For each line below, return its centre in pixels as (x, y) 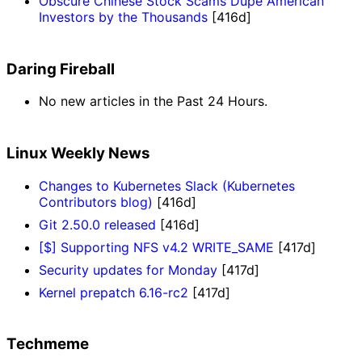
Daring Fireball (61, 69)
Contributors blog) (96, 202)
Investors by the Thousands (123, 17)
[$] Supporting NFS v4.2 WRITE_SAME (156, 247)
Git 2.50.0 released (97, 224)
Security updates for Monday (128, 269)
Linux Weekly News (78, 153)
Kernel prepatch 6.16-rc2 (114, 292)
